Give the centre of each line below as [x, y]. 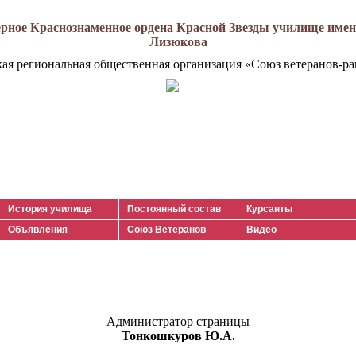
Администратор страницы [178, 322]
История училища [50, 209]
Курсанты [269, 209]
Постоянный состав [174, 209]
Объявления [38, 230]
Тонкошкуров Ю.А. [178, 336]
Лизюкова [178, 42]
